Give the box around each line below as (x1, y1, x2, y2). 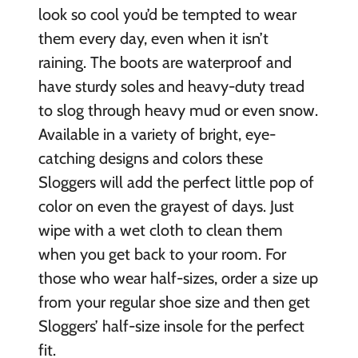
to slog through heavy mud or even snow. (38, 101, 318, 121)
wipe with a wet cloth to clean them (38, 221, 283, 241)
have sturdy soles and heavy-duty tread (38, 77, 304, 97)
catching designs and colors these (38, 149, 263, 169)
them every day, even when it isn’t (38, 29, 268, 49)
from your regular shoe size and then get (38, 292, 310, 312)
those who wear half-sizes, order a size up (38, 268, 318, 288)
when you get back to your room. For (38, 245, 286, 265)
